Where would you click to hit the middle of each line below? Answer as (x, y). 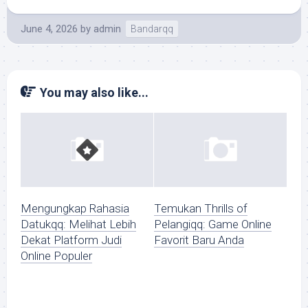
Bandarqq (152, 29)
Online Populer (56, 256)
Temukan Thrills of (201, 209)
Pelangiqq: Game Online (213, 224)
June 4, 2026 (49, 29)
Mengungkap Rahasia (75, 209)
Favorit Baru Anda (199, 240)
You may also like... (94, 92)
